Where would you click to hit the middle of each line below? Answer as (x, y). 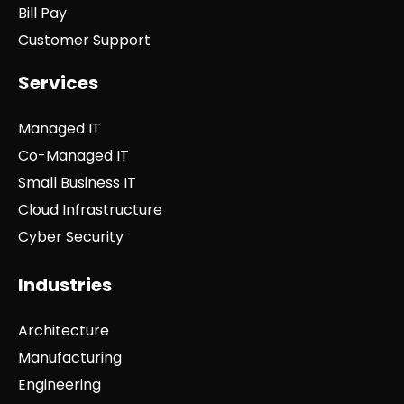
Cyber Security (71, 237)
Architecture (64, 331)
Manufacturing (70, 358)
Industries (65, 285)
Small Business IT (77, 183)
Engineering (60, 385)
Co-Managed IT (73, 156)
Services (58, 83)
